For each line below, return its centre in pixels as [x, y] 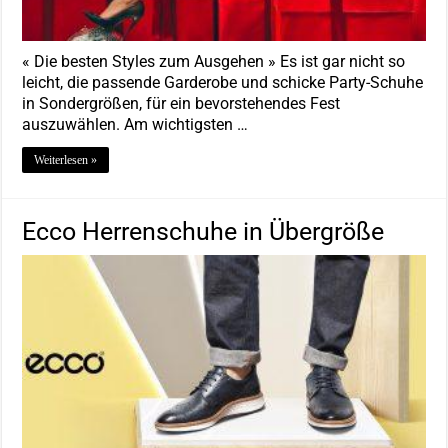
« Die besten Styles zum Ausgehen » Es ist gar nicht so [214, 61]
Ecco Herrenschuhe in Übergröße [203, 231]
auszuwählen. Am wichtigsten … [135, 124]
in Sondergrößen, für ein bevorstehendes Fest [181, 103]
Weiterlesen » [66, 160]
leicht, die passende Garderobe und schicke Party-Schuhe [223, 82]
